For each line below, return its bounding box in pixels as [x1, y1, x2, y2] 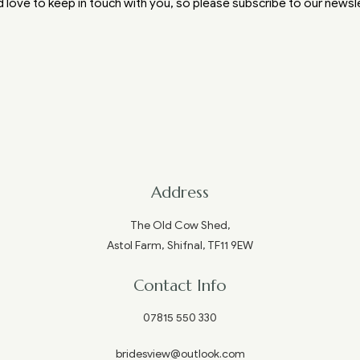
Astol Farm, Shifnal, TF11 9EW [107, 238, 253, 252]
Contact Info [133, 275, 227, 296]
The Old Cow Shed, [129, 218, 231, 232]
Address [151, 182, 209, 202]
